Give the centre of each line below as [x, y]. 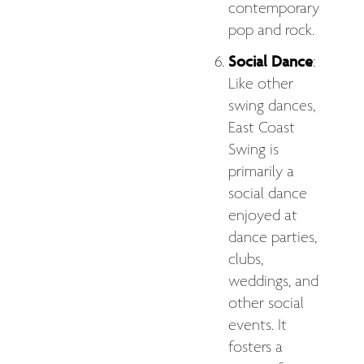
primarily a [261, 172]
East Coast [262, 128]
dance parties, [273, 238]
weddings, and [273, 282]
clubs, [246, 260]
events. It [258, 325]
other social [266, 303]
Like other [261, 84]
